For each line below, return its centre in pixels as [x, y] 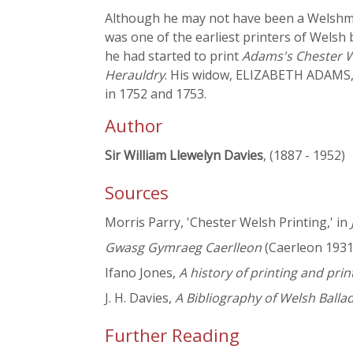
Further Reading [172, 336]
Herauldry [135, 75]
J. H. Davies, [140, 298]
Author [134, 126]
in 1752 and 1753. [156, 94]
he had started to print [173, 56]
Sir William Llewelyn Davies [184, 155]
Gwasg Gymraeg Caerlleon [183, 248]
